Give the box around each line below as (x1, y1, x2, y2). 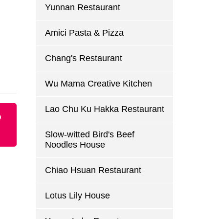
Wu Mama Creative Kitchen (44, 79, 152, 88)
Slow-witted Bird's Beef (44, 130, 134, 139)
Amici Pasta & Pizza (44, 28, 124, 38)
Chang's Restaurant (44, 53, 122, 63)
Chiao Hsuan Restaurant (44, 165, 141, 175)
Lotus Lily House (44, 191, 110, 200)
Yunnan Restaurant (44, 2, 120, 12)
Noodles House (44, 140, 105, 150)
